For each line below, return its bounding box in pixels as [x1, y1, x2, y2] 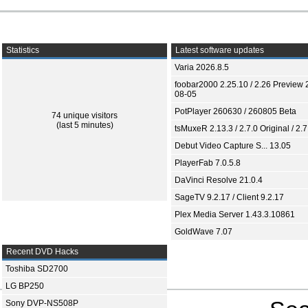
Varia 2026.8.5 [175, 63, 229, 72]
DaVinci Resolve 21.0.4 [175, 175, 263, 185]
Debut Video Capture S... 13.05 [175, 141, 291, 151]
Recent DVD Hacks [4, 247, 78, 256]
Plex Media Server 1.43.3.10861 [175, 210, 295, 219]
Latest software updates [173, 45, 264, 55]
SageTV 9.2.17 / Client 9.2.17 [175, 192, 284, 202]
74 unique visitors [52, 111, 118, 120]
